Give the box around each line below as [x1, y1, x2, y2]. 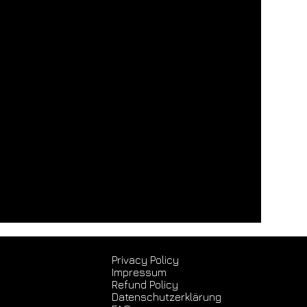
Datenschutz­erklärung [111, 290, 221, 303]
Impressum [111, 265, 167, 278]
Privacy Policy [111, 253, 179, 266]
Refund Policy [111, 278, 178, 291]
